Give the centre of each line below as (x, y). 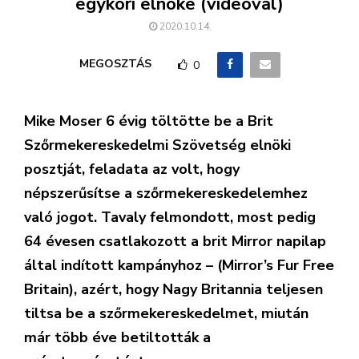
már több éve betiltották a (117, 337)
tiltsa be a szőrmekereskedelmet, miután (166, 313)
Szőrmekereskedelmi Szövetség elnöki (157, 145)
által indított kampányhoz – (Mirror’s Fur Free (179, 265)
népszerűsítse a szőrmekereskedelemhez (166, 193)
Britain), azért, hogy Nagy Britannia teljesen (173, 289)
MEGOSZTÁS (115, 64)
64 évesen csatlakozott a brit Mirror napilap (175, 241)
